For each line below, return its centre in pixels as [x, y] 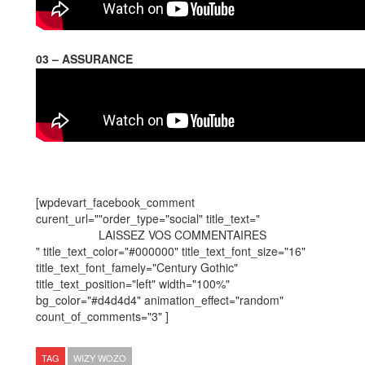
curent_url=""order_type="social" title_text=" [148, 218]
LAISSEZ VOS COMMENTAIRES [182, 234]
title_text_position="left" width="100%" [133, 283]
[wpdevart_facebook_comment [115, 202]
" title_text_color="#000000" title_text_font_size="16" [171, 251]
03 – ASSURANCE [84, 58]
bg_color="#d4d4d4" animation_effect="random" [160, 299]
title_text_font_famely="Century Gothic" [137, 267]
